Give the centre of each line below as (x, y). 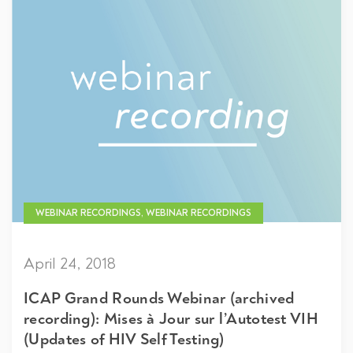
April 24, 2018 (70, 263)
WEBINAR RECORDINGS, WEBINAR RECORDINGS (143, 213)
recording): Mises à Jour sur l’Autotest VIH (171, 318)
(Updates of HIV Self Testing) (124, 339)
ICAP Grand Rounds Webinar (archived (159, 298)
